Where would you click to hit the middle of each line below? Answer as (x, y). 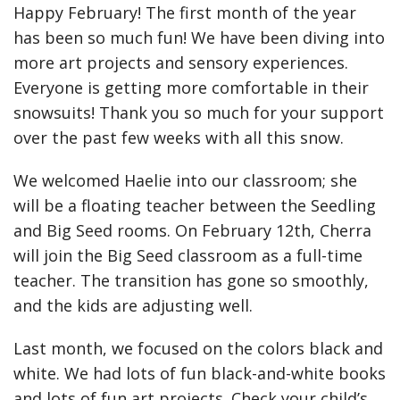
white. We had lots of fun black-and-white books (200, 373)
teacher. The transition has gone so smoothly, (191, 280)
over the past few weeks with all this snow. (181, 137)
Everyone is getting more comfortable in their (191, 87)
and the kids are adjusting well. (133, 305)
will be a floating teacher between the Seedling (195, 205)
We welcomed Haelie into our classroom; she (185, 180)
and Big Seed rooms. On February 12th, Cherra (192, 230)
